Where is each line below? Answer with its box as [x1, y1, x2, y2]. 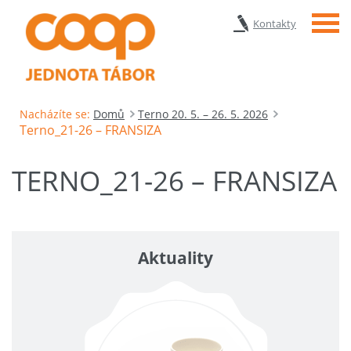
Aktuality [138, 246, 213, 269]
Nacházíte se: [20, 106, 90, 121]
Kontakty [253, 16, 296, 31]
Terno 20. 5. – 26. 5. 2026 [138, 106, 268, 121]
